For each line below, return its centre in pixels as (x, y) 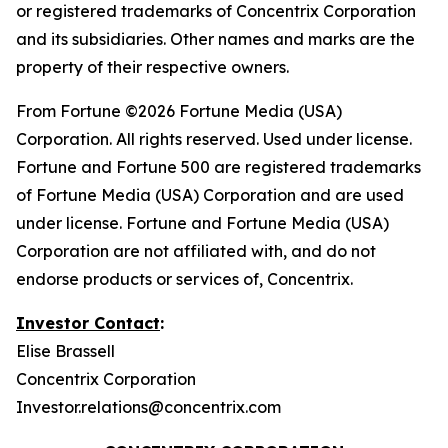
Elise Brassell (65, 351)
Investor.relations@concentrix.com (148, 407)
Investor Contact (88, 323)
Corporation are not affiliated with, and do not (196, 251)
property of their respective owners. (152, 67)
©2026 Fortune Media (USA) (231, 111)
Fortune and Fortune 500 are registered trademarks (218, 167)
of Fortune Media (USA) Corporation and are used (210, 195)
